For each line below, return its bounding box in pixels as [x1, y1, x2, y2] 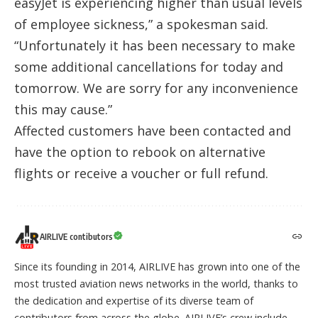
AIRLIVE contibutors [40, 231, 113, 243]
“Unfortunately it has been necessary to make [14, 37, 295, 55]
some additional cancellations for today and [14, 58, 283, 76]
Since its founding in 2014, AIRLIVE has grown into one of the [14, 260, 300, 274]
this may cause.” [14, 101, 112, 119]
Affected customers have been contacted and [14, 122, 291, 140]
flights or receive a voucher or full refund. [14, 165, 268, 182]
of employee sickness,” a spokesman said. [14, 16, 268, 33]
